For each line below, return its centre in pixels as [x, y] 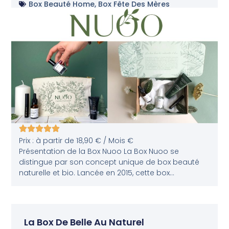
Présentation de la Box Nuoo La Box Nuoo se [99, 152]
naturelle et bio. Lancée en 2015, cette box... [97, 173]
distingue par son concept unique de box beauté [109, 162]
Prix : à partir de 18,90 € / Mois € [76, 141]
